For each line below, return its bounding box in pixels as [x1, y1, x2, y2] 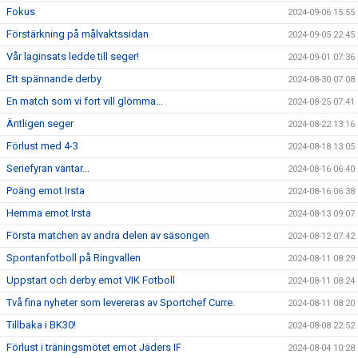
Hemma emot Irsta [6, 206, 91, 219]
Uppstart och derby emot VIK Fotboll [6, 273, 175, 286]
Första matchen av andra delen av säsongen [6, 229, 209, 241]
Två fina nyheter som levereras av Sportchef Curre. [6, 296, 237, 308]
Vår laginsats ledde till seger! [6, 50, 141, 62]
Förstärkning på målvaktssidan [6, 27, 149, 40]
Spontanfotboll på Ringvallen [6, 251, 141, 264]
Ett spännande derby [6, 72, 101, 85]
